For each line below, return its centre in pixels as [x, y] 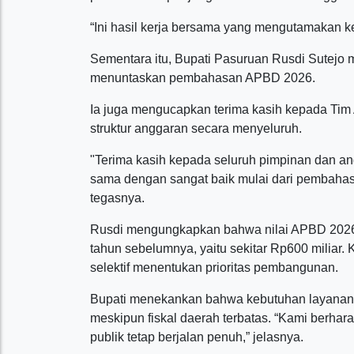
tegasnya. [119, 198]
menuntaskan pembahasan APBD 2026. [204, 78]
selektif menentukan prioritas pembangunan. [214, 267]
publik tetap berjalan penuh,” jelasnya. [197, 337]
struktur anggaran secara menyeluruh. [196, 128]
